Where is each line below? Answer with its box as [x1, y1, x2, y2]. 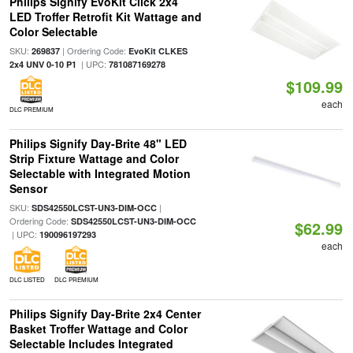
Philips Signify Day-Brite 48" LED [9, 136, 187, 151]
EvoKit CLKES [128, 45, 188, 57]
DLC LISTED [9, 275, 45, 284]
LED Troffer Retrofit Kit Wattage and [9, 9, 202, 24]
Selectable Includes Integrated [9, 336, 173, 351]
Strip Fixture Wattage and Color [9, 150, 179, 166]
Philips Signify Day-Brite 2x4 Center [9, 306, 201, 321]
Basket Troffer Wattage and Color [9, 321, 188, 336]
